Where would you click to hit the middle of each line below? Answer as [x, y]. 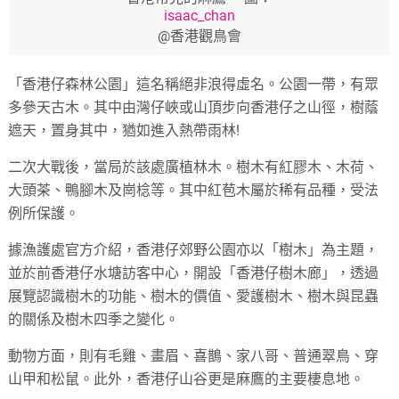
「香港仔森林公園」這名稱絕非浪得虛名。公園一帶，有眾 [194, 85]
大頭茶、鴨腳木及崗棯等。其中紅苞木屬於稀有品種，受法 [194, 191]
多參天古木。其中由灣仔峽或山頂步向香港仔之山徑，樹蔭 [194, 108]
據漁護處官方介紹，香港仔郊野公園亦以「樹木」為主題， [194, 250]
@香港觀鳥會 [199, 37]
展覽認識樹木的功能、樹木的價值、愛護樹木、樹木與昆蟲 [194, 297]
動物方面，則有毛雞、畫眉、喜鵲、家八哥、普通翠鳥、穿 [194, 356]
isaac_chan [199, 16]
